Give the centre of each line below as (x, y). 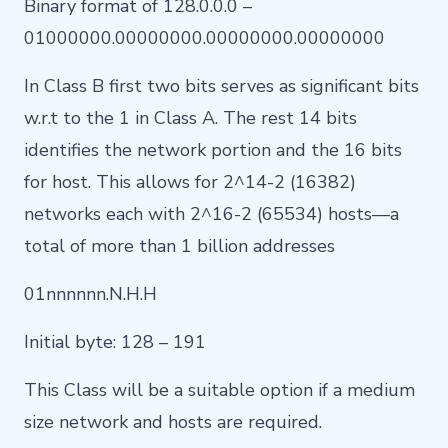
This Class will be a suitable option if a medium (219, 390)
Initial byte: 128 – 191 (115, 342)
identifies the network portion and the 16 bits (213, 150)
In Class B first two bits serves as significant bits (221, 86)
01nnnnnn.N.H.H (90, 294)
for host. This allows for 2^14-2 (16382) (190, 182)
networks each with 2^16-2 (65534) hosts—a (211, 214)
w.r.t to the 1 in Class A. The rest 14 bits (190, 118)
